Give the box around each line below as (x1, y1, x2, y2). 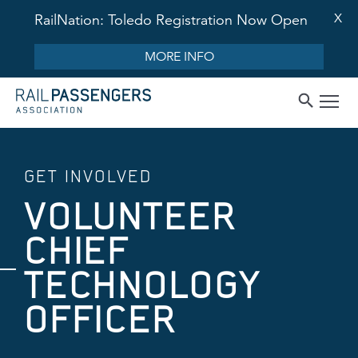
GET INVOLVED (24, 167, 152, 185)
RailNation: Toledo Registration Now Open (34, 11, 308, 29)
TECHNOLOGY (24, 265, 261, 305)
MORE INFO (144, 49, 214, 65)
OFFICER (24, 300, 177, 340)
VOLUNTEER (24, 197, 237, 237)
